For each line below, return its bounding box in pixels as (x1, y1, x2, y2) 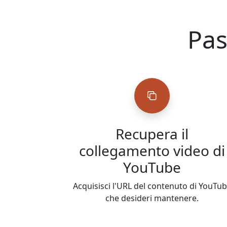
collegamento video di (79, 141, 225, 161)
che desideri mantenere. (105, 193, 199, 204)
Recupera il (116, 124, 188, 144)
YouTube (123, 158, 181, 177)
